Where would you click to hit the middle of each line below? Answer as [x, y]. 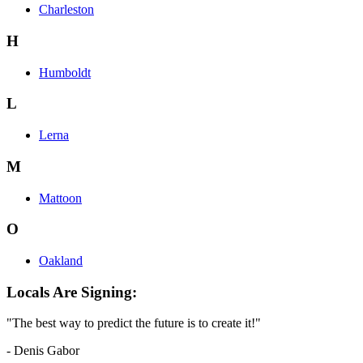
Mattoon [60, 198]
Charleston [66, 10]
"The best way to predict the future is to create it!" [134, 323]
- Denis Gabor [43, 351]
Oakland [61, 260]
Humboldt [65, 72]
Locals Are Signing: [72, 292]
